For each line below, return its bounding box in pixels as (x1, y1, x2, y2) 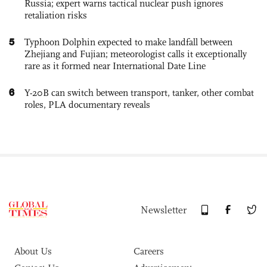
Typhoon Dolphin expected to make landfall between (24, 36, 232, 48)
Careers (133, 246, 164, 257)
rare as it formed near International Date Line (24, 60, 206, 72)
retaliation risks (24, 10, 87, 21)
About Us (14, 246, 52, 257)
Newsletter (141, 204, 187, 217)
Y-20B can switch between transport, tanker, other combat (24, 87, 254, 99)
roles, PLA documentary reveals (24, 99, 150, 111)
